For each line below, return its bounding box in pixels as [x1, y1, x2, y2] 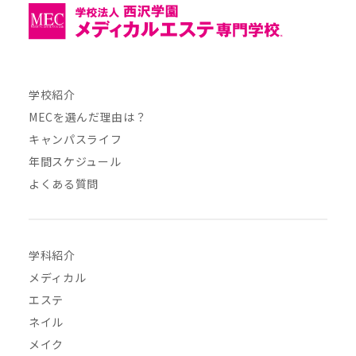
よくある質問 [28, 176, 99, 192]
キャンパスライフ [28, 131, 122, 148]
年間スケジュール [28, 153, 122, 170]
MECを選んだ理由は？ [28, 109, 147, 126]
